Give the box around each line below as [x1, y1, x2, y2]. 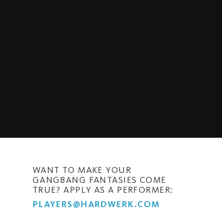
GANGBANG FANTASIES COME [32, 174, 166, 185]
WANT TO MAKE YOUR [32, 164, 132, 175]
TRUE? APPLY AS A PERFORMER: [32, 184, 173, 195]
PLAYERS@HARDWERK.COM [32, 198, 160, 210]
